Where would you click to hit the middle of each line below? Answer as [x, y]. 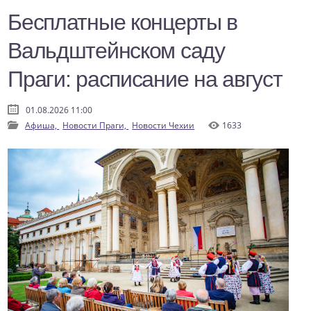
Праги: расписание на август [145, 79]
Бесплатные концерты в [123, 23]
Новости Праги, [96, 126]
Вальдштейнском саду [116, 51]
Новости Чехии [163, 126]
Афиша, [42, 126]
